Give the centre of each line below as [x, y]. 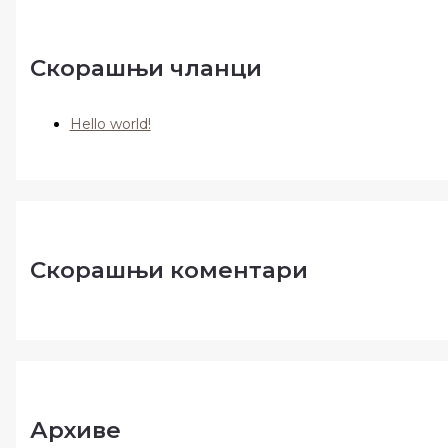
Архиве [75, 430]
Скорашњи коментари [168, 270]
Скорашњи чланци [145, 68]
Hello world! [110, 124]
